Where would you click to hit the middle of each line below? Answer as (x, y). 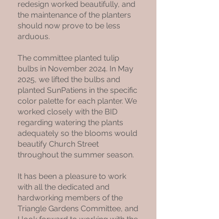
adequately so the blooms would (77, 133)
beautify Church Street (58, 144)
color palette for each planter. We (77, 101)
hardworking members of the (70, 198)
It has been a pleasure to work (72, 176)
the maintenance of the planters (74, 15)
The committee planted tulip (68, 58)
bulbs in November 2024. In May (76, 69)
